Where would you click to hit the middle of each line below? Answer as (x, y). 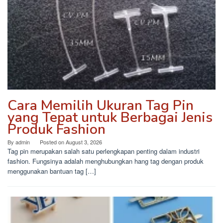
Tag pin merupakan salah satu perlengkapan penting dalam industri (104, 151)
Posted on (53, 142)
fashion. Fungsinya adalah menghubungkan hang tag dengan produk (106, 161)
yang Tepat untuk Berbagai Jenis (110, 117)
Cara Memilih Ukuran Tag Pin (101, 105)
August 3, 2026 (84, 142)
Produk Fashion (56, 129)
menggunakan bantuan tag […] (52, 171)
